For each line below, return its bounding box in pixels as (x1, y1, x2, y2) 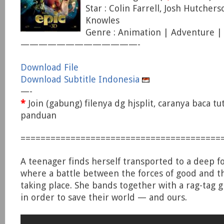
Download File (20, 62, 78, 72)
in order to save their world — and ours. (20, 192, 187, 202)
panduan (20, 110, 56, 120)
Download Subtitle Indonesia (20, 74, 142, 84)
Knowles (85, 15, 119, 25)
